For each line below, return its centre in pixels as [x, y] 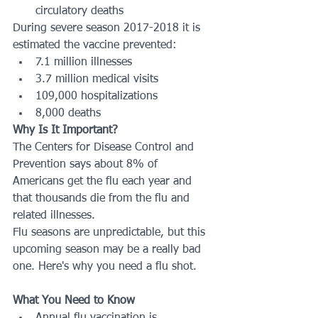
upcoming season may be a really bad [109, 250]
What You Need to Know [74, 301]
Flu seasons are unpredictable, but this [111, 232]
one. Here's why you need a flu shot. [106, 267]
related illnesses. [56, 215]
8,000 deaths [68, 113]
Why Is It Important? [65, 130]
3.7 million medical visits [97, 79]
